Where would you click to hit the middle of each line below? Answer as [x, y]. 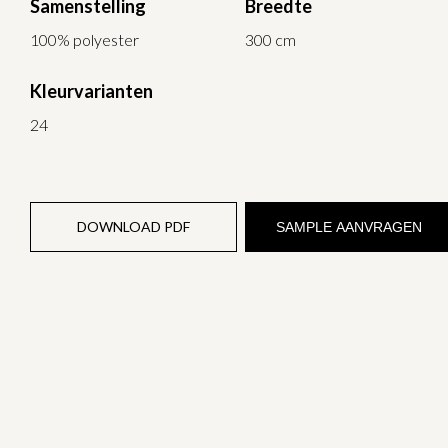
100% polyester [84, 39]
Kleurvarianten [91, 90]
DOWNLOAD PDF [134, 226]
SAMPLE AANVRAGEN [348, 226]
